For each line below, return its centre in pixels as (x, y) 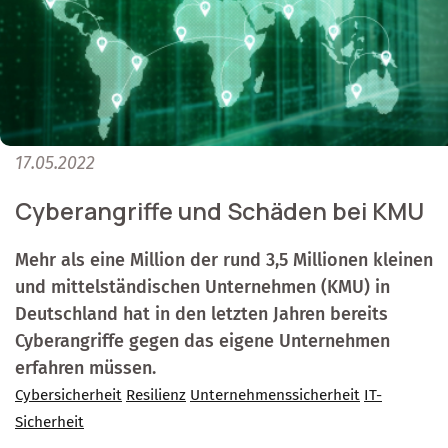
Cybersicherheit (68, 394)
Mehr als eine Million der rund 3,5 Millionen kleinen (224, 259)
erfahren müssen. (85, 367)
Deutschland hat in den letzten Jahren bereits (201, 313)
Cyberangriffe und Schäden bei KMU (219, 210)
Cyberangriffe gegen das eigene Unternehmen (202, 340)
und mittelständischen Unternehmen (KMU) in (202, 286)
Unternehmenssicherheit (275, 394)
